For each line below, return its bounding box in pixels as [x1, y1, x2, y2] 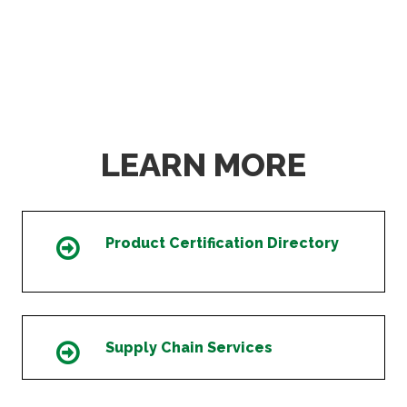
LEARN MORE [101, 145, 306, 184]
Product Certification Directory [105, 234, 339, 253]
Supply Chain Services [105, 339, 273, 357]
